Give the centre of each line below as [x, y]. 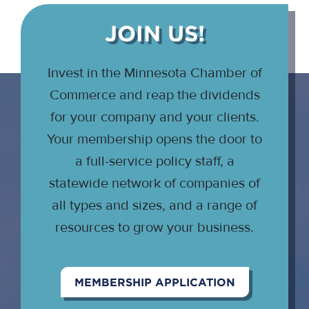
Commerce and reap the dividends [154, 95]
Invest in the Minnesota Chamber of [154, 73]
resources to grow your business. [154, 227]
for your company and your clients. [154, 117]
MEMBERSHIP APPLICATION [154, 282]
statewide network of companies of [154, 183]
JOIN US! [154, 33]
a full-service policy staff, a [154, 161]
